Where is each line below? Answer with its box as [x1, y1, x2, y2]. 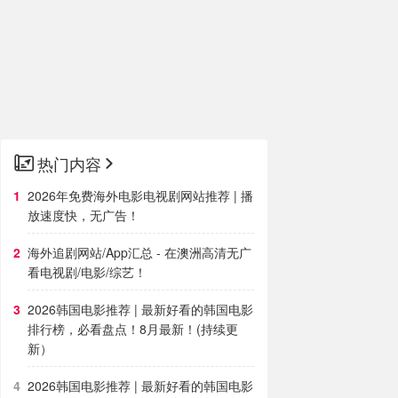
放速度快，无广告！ [28, 206, 139, 224]
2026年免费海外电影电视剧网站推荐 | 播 [28, 187, 253, 204]
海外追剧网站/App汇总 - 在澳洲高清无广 [28, 243, 251, 261]
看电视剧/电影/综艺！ [28, 263, 147, 281]
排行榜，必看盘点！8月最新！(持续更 [28, 320, 238, 338]
